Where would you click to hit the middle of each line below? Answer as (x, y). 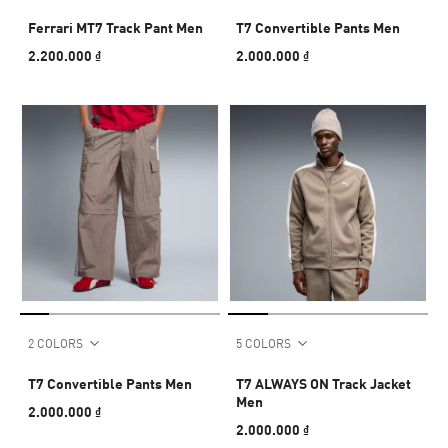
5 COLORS (263, 343)
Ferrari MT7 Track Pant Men (115, 27)
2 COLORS (55, 343)
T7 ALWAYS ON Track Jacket (323, 383)
